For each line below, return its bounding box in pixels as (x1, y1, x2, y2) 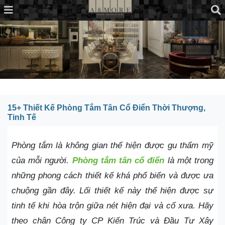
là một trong (164, 156, 214, 166)
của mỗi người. (12, 156, 72, 166)
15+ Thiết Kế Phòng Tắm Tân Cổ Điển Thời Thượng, (8, 103, 205, 113)
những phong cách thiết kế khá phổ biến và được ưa (12, 171, 213, 181)
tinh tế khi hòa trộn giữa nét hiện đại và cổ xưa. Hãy (12, 201, 213, 211)
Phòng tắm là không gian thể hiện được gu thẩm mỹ (12, 141, 213, 151)
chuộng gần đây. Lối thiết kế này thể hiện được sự (12, 186, 213, 196)
